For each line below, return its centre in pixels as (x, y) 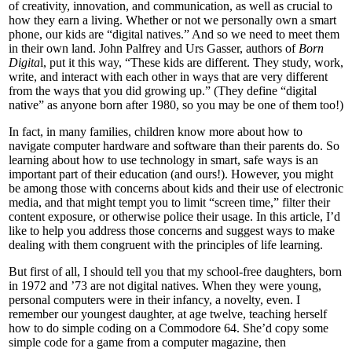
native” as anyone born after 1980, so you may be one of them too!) (176, 104)
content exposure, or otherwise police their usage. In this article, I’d (174, 216)
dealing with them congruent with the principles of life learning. (166, 244)
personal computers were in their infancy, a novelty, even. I (154, 299)
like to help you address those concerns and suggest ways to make (172, 230)
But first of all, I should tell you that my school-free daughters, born (175, 271)
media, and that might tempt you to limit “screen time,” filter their (169, 202)
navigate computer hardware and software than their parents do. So (174, 145)
